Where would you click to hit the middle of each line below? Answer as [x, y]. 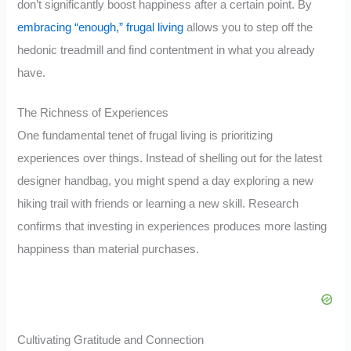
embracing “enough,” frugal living [101, 28]
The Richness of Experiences [93, 112]
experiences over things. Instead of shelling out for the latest [170, 158]
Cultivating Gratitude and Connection [111, 340]
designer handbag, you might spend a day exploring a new [166, 181]
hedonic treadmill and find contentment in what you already [166, 51]
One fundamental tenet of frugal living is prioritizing [145, 135]
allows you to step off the [248, 28]
